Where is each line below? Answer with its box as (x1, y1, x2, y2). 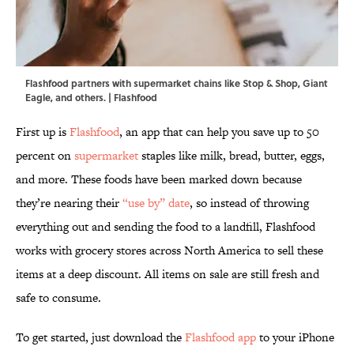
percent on (16, 147, 74, 164)
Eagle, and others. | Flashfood (25, 90, 157, 105)
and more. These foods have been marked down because (16, 171, 302, 188)
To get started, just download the (16, 329, 185, 346)
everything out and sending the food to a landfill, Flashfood (16, 218, 315, 235)
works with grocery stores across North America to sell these (16, 242, 323, 259)
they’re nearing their (16, 194, 122, 212)
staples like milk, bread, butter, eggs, (138, 147, 325, 164)
